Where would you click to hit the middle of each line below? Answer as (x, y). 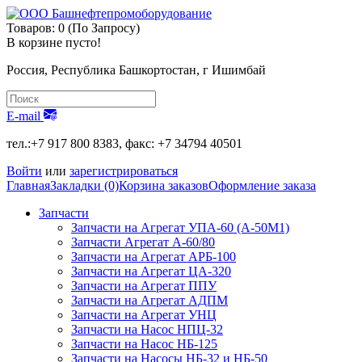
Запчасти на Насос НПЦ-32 (147, 329)
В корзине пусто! (54, 42)
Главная (28, 185)
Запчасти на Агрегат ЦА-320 (151, 271)
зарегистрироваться (124, 171)
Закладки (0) (84, 185)
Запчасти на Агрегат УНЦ (144, 315)
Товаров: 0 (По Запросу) (73, 28)
